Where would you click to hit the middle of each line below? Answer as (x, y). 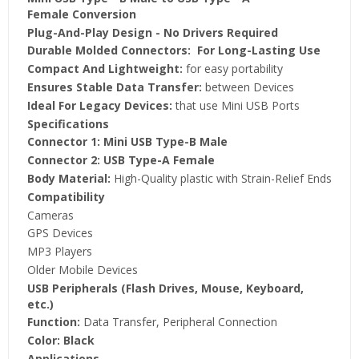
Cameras (50, 215)
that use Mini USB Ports (236, 105)
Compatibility (66, 196)
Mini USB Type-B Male (163, 142)
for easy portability (232, 69)
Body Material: (69, 178)
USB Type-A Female (157, 160)
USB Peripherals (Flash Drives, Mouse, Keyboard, (165, 288)
